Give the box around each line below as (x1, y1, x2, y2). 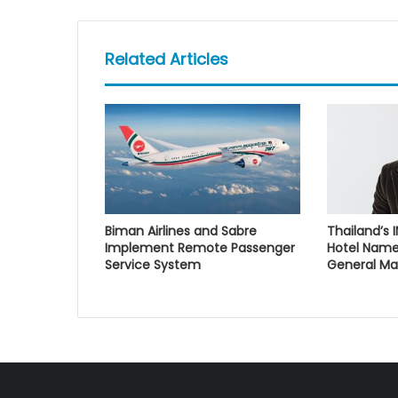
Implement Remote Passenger (105, 238, 295, 257)
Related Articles (105, 47, 228, 70)
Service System (105, 255, 201, 274)
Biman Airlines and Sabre (105, 221, 257, 240)
